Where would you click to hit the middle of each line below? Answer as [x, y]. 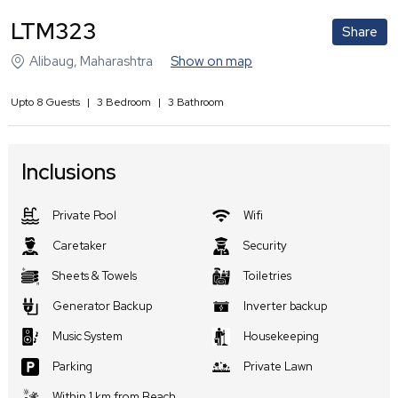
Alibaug [52, 62]
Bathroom [199, 103]
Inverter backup [285, 306]
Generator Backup [102, 306]
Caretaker [80, 246]
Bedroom [127, 103]
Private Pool [84, 216]
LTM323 [53, 32]
